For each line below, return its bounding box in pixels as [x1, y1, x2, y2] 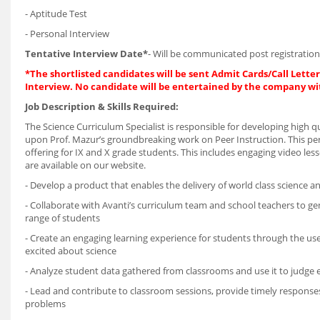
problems [25, 297, 66, 310]
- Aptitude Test [25, 7, 87, 20]
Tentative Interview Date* [25, 47, 148, 60]
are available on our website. [25, 159, 146, 171]
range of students [25, 211, 100, 224]
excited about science [25, 244, 116, 257]
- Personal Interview [25, 27, 109, 40]
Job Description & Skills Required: [25, 100, 179, 113]
